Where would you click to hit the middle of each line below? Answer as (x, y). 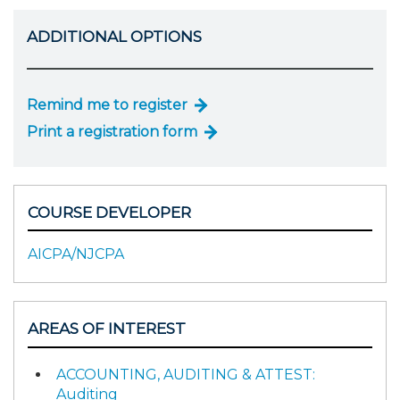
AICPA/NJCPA (76, 254)
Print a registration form (112, 131)
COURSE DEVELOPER (109, 212)
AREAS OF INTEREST (107, 329)
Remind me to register (107, 104)
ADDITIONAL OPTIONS (114, 37)
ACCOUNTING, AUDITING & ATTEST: (186, 374)
